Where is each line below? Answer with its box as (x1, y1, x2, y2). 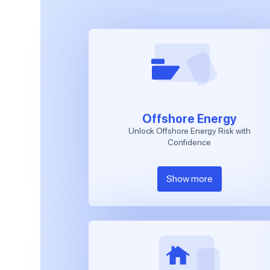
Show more (166, 172, 213, 184)
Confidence (168, 137, 212, 147)
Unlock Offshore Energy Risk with (128, 125, 251, 136)
